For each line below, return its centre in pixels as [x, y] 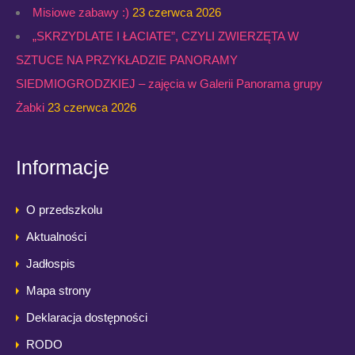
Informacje [63, 168]
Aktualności [56, 237]
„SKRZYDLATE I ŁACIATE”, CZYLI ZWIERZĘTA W [166, 36]
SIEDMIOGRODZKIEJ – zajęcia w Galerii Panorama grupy [169, 84]
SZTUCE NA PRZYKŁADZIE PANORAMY [127, 60]
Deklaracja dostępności [87, 318]
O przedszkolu [64, 210]
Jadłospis [51, 264]
